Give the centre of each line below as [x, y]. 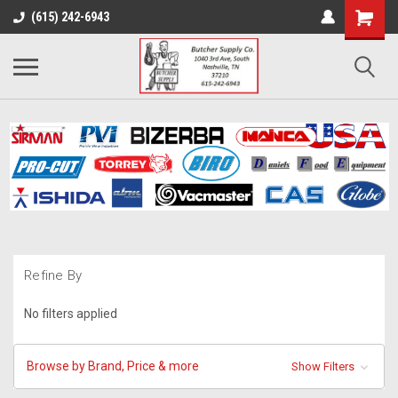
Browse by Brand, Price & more [113, 366]
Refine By [53, 275]
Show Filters [324, 366]
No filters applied [71, 313]
